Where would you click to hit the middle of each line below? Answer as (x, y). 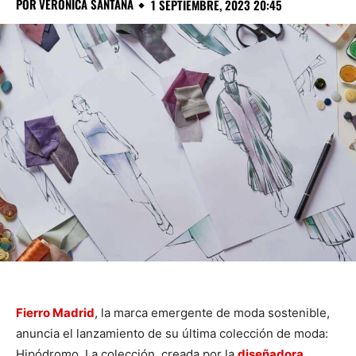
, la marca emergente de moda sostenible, (212, 312)
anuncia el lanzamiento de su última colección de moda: (172, 333)
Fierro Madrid (55, 312)
